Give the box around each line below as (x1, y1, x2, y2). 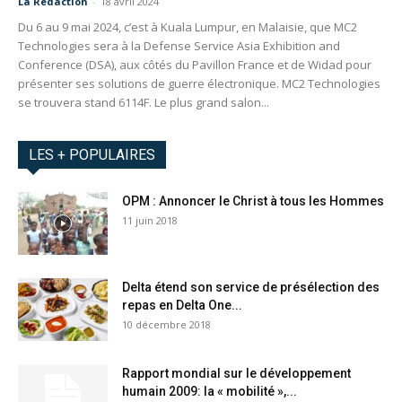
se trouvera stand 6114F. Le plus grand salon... (18, 94, 269, 111)
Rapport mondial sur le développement (122, 366, 351, 381)
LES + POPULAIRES (29, 146, 155, 164)
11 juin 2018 (122, 214, 178, 228)
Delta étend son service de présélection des (122, 280, 380, 295)
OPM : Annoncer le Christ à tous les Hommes (122, 194, 384, 209)
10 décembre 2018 (122, 318, 211, 332)
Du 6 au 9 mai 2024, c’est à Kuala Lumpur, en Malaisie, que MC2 (18, 19, 357, 36)
